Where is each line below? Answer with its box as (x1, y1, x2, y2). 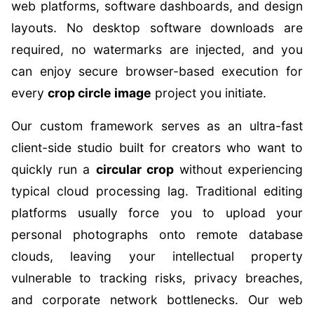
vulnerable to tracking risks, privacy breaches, (11, 271, 303, 285)
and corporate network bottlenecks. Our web (11, 292, 303, 307)
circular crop (95, 162, 174, 177)
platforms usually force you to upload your (11, 205, 303, 220)
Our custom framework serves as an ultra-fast (11, 118, 303, 133)
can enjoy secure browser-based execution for (11, 64, 303, 78)
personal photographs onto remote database (11, 227, 303, 242)
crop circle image (48, 86, 151, 100)
